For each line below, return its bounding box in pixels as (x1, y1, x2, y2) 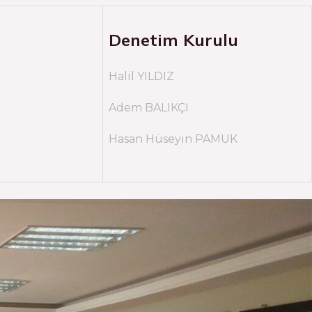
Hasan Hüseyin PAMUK (109, 132, 237, 146)
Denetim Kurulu (109, 29, 238, 50)
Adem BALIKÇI (109, 101, 189, 114)
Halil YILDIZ (109, 70, 174, 83)
